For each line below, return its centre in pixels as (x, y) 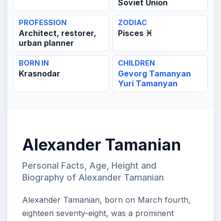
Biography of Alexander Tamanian (93, 178)
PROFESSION (43, 23)
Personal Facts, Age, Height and (89, 166)
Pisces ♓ (135, 33)
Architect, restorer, (57, 33)
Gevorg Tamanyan (154, 74)
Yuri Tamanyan (148, 84)
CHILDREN (136, 63)
